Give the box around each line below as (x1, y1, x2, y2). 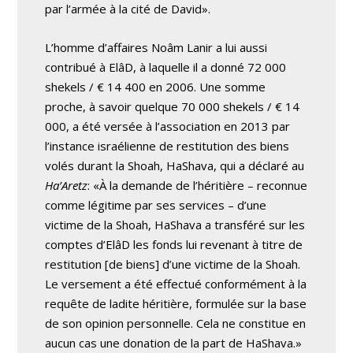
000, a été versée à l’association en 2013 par (45, 117, 291, 134)
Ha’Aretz (45, 176, 88, 193)
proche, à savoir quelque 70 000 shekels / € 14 (45, 98, 300, 114)
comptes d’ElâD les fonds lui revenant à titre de (45, 236, 303, 252)
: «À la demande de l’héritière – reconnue (87, 176, 308, 193)
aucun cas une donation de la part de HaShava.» (45, 334, 303, 351)
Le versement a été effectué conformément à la (45, 275, 307, 292)
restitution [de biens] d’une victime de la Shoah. (45, 255, 301, 272)
